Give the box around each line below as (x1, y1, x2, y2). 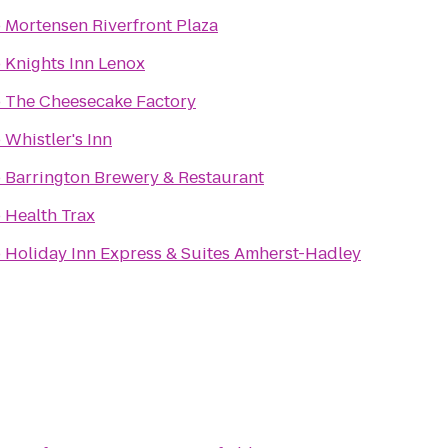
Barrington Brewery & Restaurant (5, 166, 264, 189)
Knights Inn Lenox (5, 52, 145, 75)
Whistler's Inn (5, 128, 112, 151)
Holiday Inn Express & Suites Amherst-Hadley (5, 242, 361, 265)
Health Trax (5, 204, 95, 227)
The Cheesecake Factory (5, 90, 196, 113)
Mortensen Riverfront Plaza (5, 14, 218, 37)
